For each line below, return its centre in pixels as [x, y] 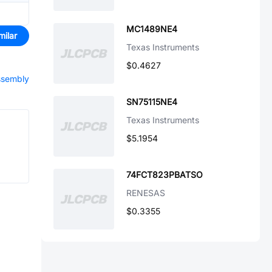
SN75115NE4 [152, 102]
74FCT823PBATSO [165, 175]
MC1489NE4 [152, 29]
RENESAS [146, 193]
